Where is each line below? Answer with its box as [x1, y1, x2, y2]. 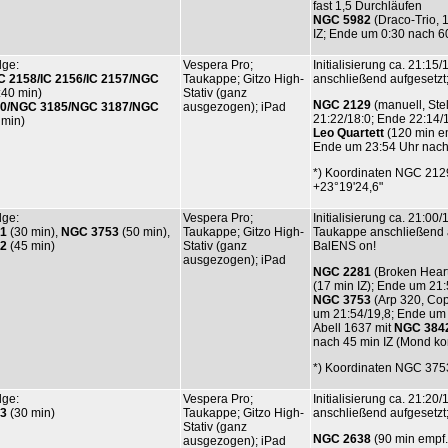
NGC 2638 [313, 431, 371, 446]
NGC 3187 [71, 99, 129, 114]
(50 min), [119, 224, 170, 239]
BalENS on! [313, 238, 376, 253]
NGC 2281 [313, 264, 371, 279]
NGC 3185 [10, 99, 68, 114]
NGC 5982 [313, 12, 371, 27]
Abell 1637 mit [313, 320, 394, 335]
